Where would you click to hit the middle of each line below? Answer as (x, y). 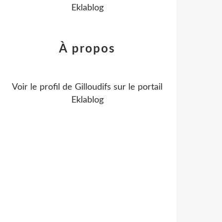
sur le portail (137, 87)
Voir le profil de (43, 87)
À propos (87, 49)
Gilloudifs (93, 87)
